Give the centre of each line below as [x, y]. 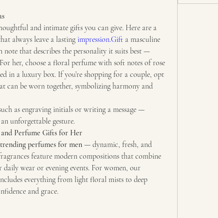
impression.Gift [100, 39]
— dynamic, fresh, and [117, 145]
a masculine [142, 39]
